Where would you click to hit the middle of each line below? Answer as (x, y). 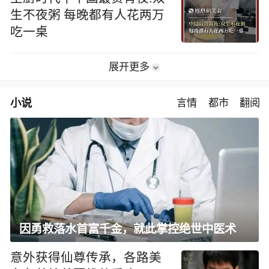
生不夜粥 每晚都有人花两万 (88, 15)
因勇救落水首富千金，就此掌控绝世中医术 (128, 229)
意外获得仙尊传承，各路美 (86, 257)
